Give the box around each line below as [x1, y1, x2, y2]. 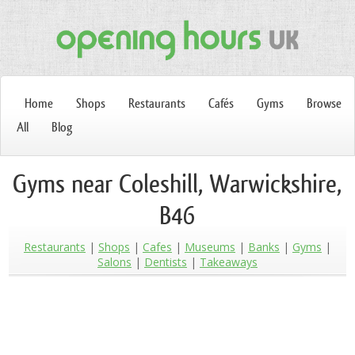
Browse [307, 95, 342, 112]
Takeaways [199, 254, 258, 269]
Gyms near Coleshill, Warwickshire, [13, 168, 342, 200]
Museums [184, 239, 235, 254]
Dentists [143, 254, 187, 269]
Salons [97, 254, 132, 269]
